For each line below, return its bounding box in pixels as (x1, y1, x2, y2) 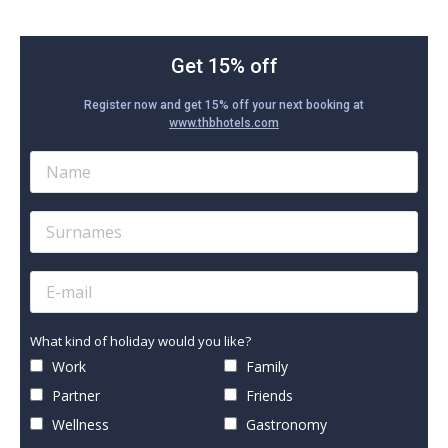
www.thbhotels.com (169, 115, 279, 130)
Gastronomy (242, 414, 327, 434)
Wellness (48, 414, 109, 434)
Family (242, 356, 288, 376)
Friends (242, 385, 293, 405)
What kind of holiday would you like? (30, 331, 251, 350)
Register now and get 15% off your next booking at (84, 97, 364, 112)
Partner (48, 385, 100, 405)
